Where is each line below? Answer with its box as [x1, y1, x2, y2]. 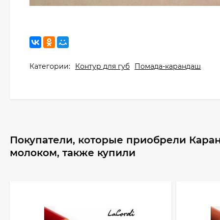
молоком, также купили [10, 147, 136, 159]
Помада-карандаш [135, 62, 201, 71]
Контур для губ [75, 62, 130, 71]
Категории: [29, 62, 70, 71]
